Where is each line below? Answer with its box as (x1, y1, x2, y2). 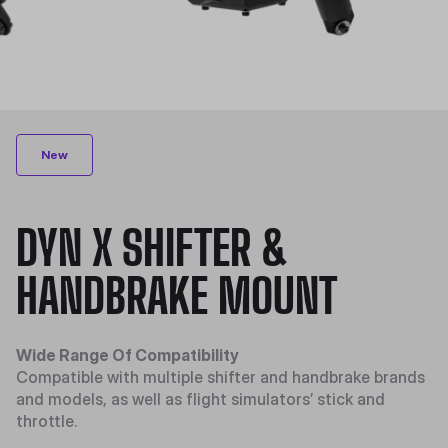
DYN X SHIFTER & (16, 219, 289, 276)
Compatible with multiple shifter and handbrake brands (16, 367, 425, 387)
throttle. (16, 411, 77, 431)
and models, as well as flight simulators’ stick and (16, 389, 385, 409)
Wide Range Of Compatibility (16, 345, 239, 365)
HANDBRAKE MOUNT (16, 267, 337, 324)
